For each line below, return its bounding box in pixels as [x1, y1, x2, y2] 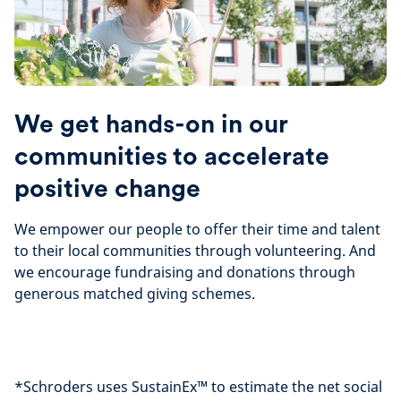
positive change [14, 173, 200, 203]
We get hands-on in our [14, 108, 287, 139]
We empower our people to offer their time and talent [14, 219, 380, 239]
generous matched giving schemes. [14, 284, 259, 303]
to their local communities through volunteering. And [14, 241, 376, 260]
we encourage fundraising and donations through [14, 262, 355, 282]
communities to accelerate [14, 141, 329, 171]
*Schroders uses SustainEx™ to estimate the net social [14, 377, 382, 397]
